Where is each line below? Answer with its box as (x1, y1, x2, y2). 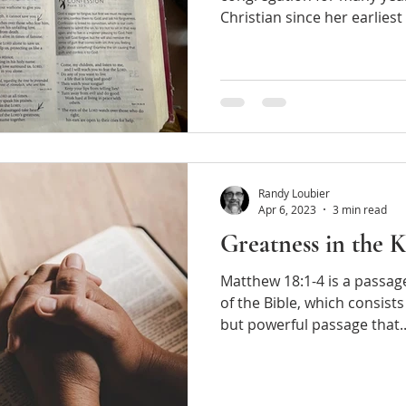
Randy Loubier (258, 186, 330, 200)
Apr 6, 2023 (258, 201, 316, 217)
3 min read (333, 201, 387, 217)
